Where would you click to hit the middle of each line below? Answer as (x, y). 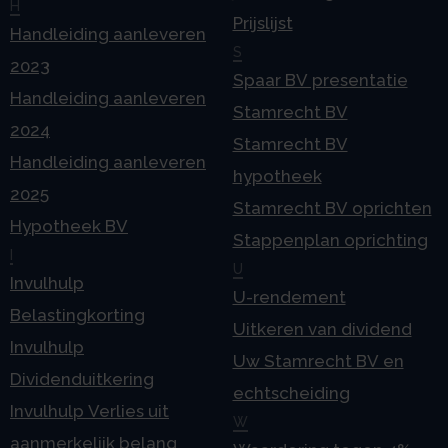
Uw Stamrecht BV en (318, 361)
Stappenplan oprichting (330, 240)
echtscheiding (291, 393)
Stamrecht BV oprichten (332, 208)
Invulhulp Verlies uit (89, 411)
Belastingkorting (77, 315)
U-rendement (289, 297)
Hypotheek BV (69, 226)
